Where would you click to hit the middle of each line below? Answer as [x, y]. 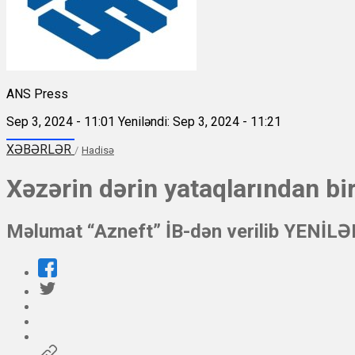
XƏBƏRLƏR [40, 149]
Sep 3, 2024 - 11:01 [61, 121]
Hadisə [98, 150]
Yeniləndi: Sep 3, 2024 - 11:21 [200, 121]
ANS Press [37, 94]
